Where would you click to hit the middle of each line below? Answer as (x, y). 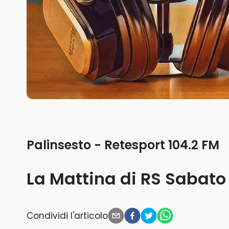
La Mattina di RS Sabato (126, 179)
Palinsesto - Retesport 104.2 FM (123, 145)
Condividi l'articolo (67, 215)
